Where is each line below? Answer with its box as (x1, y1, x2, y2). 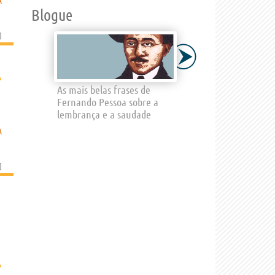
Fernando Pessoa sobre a (57, 96, 158, 108)
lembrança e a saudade (57, 108, 151, 120)
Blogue (31, 6, 72, 24)
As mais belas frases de (57, 83, 150, 96)
